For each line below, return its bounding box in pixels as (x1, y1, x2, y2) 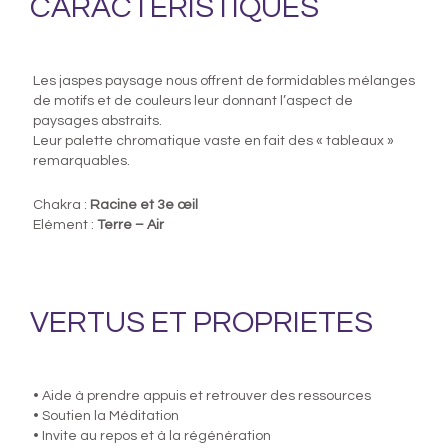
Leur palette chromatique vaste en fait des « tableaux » (33, 133, 394, 148)
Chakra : (33, 198, 90, 213)
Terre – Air (97, 218, 164, 233)
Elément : (33, 218, 97, 233)
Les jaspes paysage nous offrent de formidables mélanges (33, 73, 415, 88)
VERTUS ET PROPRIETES (30, 306, 373, 338)
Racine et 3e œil (90, 198, 198, 213)
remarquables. (33, 153, 130, 168)
